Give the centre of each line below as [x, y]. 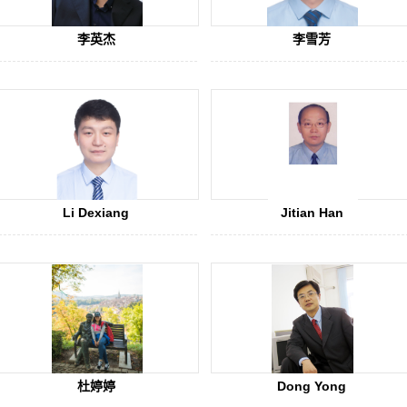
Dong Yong [312, 387]
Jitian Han [312, 213]
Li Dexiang [96, 213]
